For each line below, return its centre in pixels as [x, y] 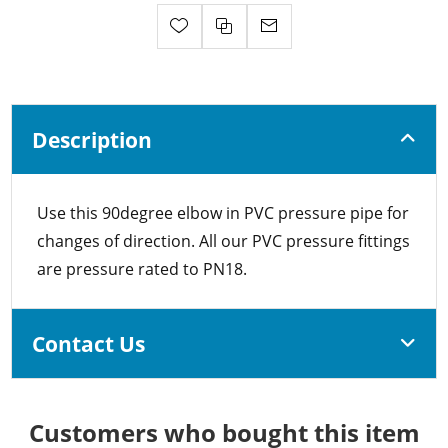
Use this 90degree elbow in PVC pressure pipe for [223, 212]
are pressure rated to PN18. [142, 268]
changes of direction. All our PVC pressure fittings [224, 240]
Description [92, 139]
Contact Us [89, 343]
